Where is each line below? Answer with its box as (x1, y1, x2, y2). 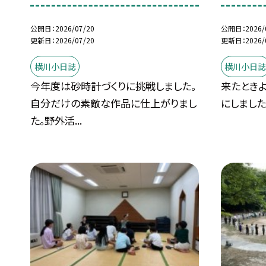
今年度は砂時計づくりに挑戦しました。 (30, 78, 197, 94)
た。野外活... (30, 113, 83, 128)
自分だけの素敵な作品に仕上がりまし (30, 96, 197, 111)
